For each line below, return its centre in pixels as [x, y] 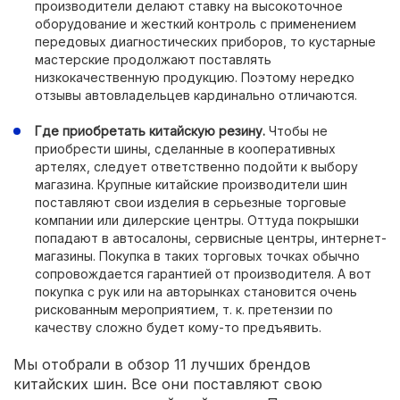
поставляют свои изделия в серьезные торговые [191, 202]
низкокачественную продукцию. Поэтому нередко [195, 77]
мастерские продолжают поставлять [153, 59]
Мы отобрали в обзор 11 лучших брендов [162, 364]
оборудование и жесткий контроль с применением [196, 24]
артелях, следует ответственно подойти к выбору [196, 167]
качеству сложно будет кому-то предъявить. [178, 327]
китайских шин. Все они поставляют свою [168, 384]
